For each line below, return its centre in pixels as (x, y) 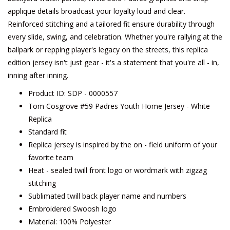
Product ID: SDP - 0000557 (73, 93)
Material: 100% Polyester (70, 222)
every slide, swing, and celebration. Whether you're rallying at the (115, 37)
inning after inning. (38, 75)
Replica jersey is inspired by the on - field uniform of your (123, 145)
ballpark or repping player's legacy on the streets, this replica (108, 50)
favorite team (51, 157)
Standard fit (47, 132)
